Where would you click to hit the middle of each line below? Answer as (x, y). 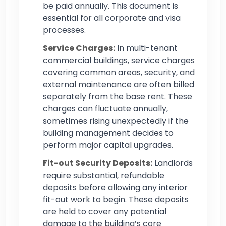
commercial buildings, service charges (119, 60)
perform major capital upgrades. (108, 145)
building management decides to (108, 133)
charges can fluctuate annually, (105, 108)
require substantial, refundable (104, 175)
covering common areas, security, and (119, 72)
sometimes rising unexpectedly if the (116, 121)
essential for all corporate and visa (112, 18)
